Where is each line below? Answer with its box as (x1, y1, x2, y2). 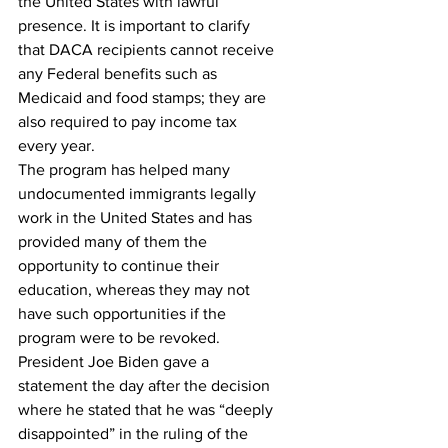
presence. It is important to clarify (18, 17, 254, 34)
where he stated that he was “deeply (18, 401, 277, 418)
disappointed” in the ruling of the (18, 425, 252, 442)
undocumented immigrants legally (18, 185, 260, 202)
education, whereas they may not (18, 281, 254, 298)
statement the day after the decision (18, 377, 274, 394)
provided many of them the (18, 233, 211, 250)
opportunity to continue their (18, 257, 223, 274)
